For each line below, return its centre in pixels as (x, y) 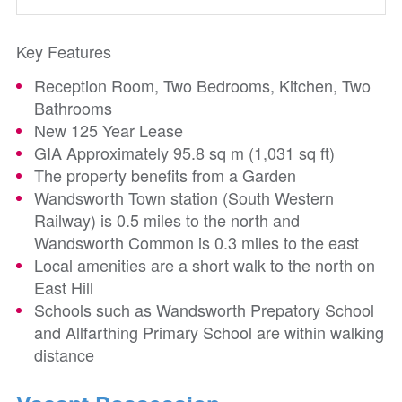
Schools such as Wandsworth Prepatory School (204, 310)
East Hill (64, 287)
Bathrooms (73, 108)
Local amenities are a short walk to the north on (205, 265)
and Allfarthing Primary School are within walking (209, 332)
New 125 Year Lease (109, 130)
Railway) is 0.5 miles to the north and (167, 220)
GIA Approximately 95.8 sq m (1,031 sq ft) (184, 153)
